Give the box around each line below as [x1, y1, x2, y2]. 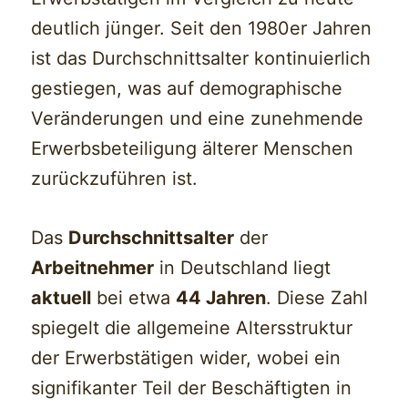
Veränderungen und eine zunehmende [31, 107, 364, 130]
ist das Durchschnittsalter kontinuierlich [31, 47, 372, 70]
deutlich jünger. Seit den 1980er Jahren [31, 17, 372, 40]
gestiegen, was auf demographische [31, 77, 343, 100]
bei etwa [91, 287, 177, 310]
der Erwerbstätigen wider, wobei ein [31, 347, 342, 370]
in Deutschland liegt [154, 257, 331, 280]
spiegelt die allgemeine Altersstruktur [31, 317, 353, 340]
